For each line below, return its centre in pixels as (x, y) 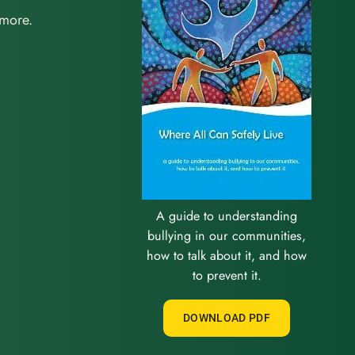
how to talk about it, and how (227, 256)
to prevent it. (227, 276)
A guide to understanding (227, 216)
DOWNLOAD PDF (227, 319)
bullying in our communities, (227, 236)
